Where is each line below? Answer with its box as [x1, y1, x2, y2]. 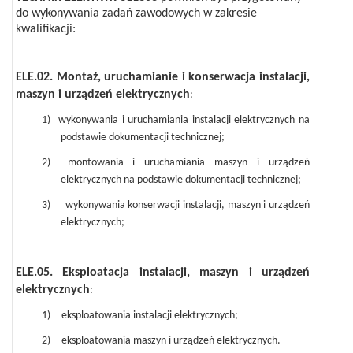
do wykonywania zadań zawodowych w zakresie [16, 7, 257, 20]
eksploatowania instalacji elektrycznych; [61, 310, 238, 321]
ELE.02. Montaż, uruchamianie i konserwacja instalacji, [16, 71, 310, 84]
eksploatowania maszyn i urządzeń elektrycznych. [61, 335, 281, 347]
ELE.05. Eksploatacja [16, 266, 139, 279]
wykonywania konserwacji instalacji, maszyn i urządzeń [65, 199, 310, 211]
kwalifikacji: [16, 23, 76, 35]
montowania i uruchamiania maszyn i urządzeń [67, 157, 310, 169]
